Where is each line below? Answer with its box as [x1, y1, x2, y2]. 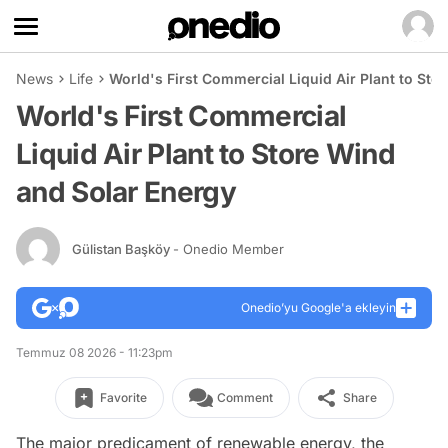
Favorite [99, 390, 147, 405]
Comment [216, 390, 273, 405]
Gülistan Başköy [72, 240, 173, 257]
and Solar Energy [16, 175, 236, 209]
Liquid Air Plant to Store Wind [16, 137, 395, 171]
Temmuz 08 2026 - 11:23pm [16, 345, 173, 360]
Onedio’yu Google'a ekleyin [241, 300, 396, 315]
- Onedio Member [173, 240, 284, 257]
